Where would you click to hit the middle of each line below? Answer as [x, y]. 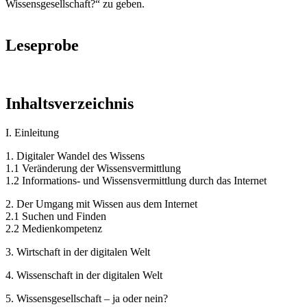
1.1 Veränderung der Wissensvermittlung [93, 168]
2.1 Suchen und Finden [56, 216]
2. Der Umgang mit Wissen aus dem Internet [101, 204]
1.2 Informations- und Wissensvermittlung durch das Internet [136, 180]
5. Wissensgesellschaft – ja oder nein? [87, 298]
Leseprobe [42, 45]
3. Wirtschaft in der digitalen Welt [78, 251]
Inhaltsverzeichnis [70, 103]
